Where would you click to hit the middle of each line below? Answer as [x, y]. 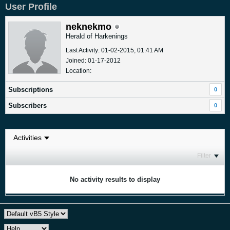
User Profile [31, 6]
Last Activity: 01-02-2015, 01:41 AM [114, 50]
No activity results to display [115, 179]
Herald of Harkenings [97, 36]
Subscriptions [31, 89]
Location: [79, 71]
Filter [204, 155]
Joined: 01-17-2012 [93, 60]
